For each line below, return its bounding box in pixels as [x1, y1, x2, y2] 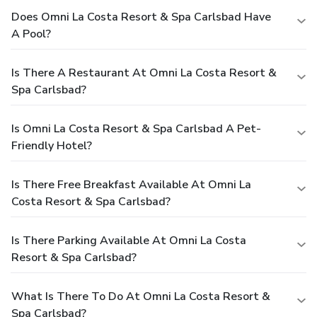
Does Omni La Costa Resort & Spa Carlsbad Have [11, 8, 271, 25]
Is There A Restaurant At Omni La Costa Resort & [11, 64, 277, 81]
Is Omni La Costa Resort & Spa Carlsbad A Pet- [11, 120, 261, 137]
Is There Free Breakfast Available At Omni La [11, 176, 251, 192]
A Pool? [11, 25, 51, 42]
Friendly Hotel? [11, 137, 92, 154]
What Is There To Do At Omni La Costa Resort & [11, 288, 270, 304]
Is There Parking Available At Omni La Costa [11, 232, 246, 248]
